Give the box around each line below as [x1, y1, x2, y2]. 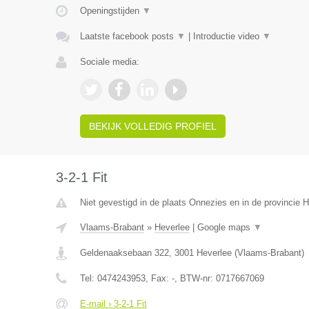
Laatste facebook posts [79, 31, 177, 41]
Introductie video [192, 31, 262, 41]
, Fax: [145, 273, 172, 283]
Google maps [197, 222, 253, 232]
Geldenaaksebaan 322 [79, 248, 169, 258]
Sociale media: [79, 57, 139, 67]
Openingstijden [79, 6, 142, 16]
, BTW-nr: [174, 273, 216, 283]
